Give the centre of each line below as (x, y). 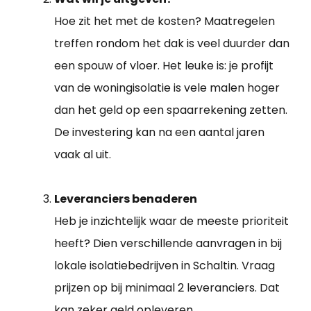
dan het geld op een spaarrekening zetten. (171, 110)
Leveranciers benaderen (126, 199)
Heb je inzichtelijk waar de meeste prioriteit (171, 221)
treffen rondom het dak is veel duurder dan (172, 44)
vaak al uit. (83, 155)
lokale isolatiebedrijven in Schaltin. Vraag (165, 266)
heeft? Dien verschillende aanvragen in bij (168, 244)
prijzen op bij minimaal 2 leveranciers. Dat (167, 288)
